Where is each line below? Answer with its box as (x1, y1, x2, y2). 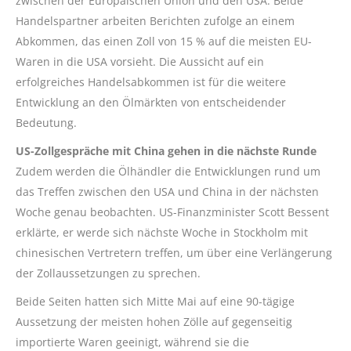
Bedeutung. (16, 115, 77, 130)
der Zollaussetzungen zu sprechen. (16, 266, 201, 280)
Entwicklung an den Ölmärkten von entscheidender (16, 95, 286, 110)
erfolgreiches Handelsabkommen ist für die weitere (16, 74, 286, 89)
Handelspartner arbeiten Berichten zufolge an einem (16, 13, 295, 28)
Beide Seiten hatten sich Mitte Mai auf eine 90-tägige (16, 294, 295, 309)
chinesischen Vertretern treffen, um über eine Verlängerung (16, 245, 332, 260)
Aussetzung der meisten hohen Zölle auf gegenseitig (16, 314, 292, 329)
